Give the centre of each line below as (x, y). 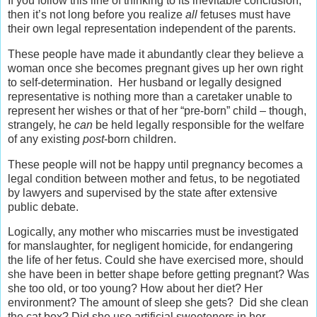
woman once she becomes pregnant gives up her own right (155, 68)
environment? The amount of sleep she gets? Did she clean (158, 303)
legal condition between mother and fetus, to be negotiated (154, 178)
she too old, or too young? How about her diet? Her (135, 289)
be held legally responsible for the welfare (198, 125)
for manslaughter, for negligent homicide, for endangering (150, 246)
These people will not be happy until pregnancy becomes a (155, 164)
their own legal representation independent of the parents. (152, 29)
